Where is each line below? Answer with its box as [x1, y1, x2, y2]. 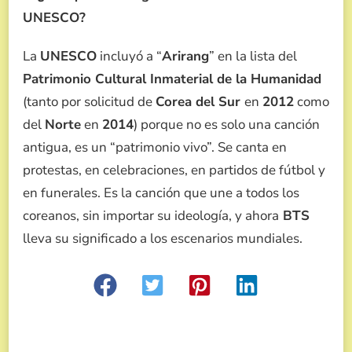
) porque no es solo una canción [134, 115, 320, 134]
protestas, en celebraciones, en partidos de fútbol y [23, 160, 325, 179]
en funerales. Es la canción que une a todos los [23, 183, 299, 202]
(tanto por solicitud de [23, 92, 156, 111]
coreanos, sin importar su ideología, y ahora [23, 206, 279, 225]
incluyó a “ [97, 46, 162, 65]
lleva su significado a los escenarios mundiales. [23, 229, 302, 247]
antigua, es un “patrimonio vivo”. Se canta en [23, 137, 287, 156]
